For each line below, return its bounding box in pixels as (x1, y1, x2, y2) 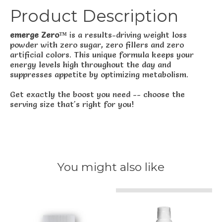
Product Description (10, 5, 178, 26)
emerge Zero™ (10, 30, 67, 40)
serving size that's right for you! (10, 99, 134, 110)
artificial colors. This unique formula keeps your (10, 50, 194, 60)
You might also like (57, 160, 165, 174)
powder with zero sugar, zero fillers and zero (10, 40, 184, 50)
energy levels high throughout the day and (10, 59, 171, 70)
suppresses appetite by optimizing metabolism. (10, 69, 191, 80)
